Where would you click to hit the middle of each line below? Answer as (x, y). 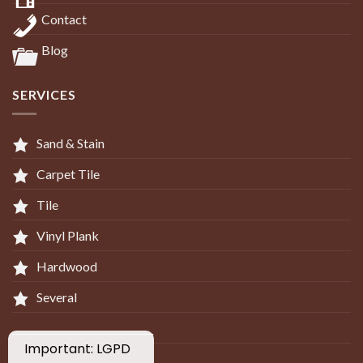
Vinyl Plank (68, 236)
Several (57, 297)
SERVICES (44, 94)
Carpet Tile (68, 174)
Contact (64, 19)
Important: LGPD (77, 349)
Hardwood (67, 267)
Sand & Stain (71, 143)
